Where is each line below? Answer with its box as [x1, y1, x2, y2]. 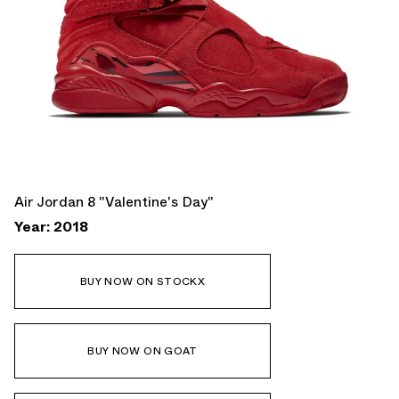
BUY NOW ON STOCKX [79, 273, 206, 289]
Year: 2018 [14, 216, 88, 237]
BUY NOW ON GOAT [87, 342, 198, 359]
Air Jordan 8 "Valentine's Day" [14, 191, 214, 212]
